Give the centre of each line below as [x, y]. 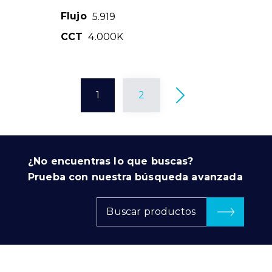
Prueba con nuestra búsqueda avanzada [135, 177]
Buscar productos [151, 212]
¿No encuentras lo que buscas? [111, 161]
